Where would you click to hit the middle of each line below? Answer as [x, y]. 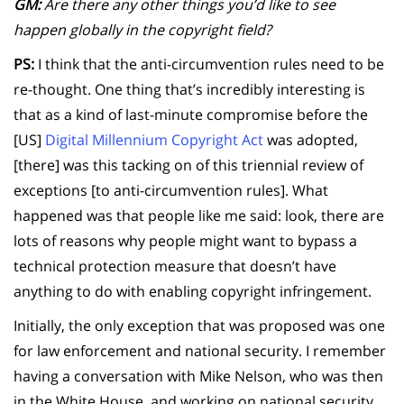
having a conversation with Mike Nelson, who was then [198, 376]
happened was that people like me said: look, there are [199, 215]
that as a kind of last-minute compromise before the [191, 114]
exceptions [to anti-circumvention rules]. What [171, 190]
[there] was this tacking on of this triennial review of [188, 165]
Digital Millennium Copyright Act [154, 139]
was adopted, [311, 139]
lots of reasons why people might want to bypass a [185, 240]
